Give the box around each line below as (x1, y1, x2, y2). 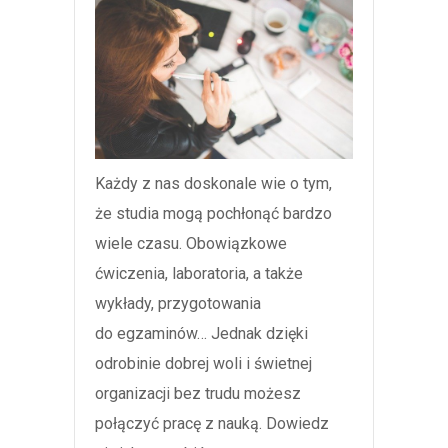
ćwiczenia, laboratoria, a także (95, 264, 303, 284)
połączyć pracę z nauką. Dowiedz (95, 414, 329, 434)
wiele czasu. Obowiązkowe (95, 234, 287, 254)
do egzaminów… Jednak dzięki (95, 324, 308, 344)
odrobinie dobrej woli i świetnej (95, 354, 312, 374)
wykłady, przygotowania (95, 294, 261, 314)
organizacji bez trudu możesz (95, 384, 301, 404)
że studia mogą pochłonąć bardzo (95, 204, 332, 224)
